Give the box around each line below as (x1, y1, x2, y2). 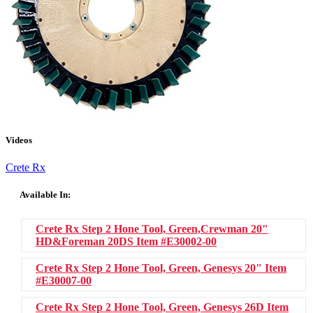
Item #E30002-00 (136, 235, 217, 248)
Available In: (20, 189, 71, 200)
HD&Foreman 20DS (36, 235, 136, 248)
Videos (6, 134, 32, 145)
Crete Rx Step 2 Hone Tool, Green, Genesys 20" (36, 262, 265, 275)
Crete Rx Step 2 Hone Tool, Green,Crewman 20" (36, 223, 268, 235)
